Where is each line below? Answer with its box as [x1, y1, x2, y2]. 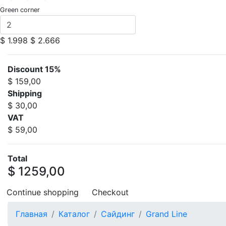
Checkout [92, 187, 129, 197]
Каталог [59, 209, 90, 219]
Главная [16, 209, 47, 219]
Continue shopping [7, 187, 79, 197]
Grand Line [146, 209, 187, 219]
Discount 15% [8, 64, 61, 74]
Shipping [8, 88, 42, 98]
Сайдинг [101, 209, 135, 219]
